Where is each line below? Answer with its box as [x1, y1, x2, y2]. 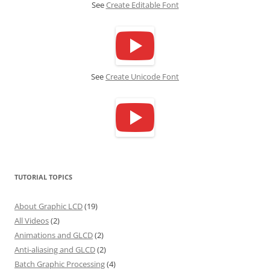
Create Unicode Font [105, 71, 179, 83]
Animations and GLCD [14, 230, 93, 241]
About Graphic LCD [14, 201, 83, 212]
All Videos [14, 215, 49, 227]
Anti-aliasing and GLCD [14, 244, 95, 256]
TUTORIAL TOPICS [14, 172, 72, 182]
